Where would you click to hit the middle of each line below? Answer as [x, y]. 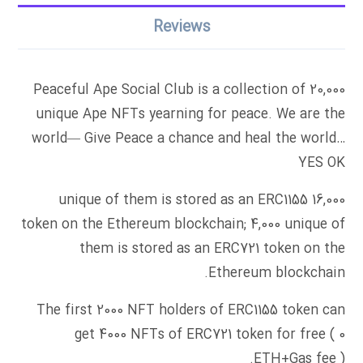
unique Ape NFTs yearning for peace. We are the [190, 115]
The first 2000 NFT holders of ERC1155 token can [190, 311]
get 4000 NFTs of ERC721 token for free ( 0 [209, 335]
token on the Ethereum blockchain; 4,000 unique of [183, 225]
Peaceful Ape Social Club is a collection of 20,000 [189, 91]
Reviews [181, 28]
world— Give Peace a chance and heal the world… [188, 139]
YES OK [321, 164]
